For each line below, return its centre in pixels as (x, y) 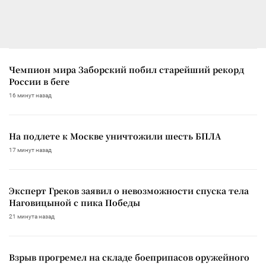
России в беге (39, 82)
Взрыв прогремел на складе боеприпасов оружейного (129, 257)
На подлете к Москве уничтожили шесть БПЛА (115, 136)
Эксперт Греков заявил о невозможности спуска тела (129, 191)
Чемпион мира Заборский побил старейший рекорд (126, 70)
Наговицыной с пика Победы (75, 203)
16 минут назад (30, 96)
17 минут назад (30, 150)
